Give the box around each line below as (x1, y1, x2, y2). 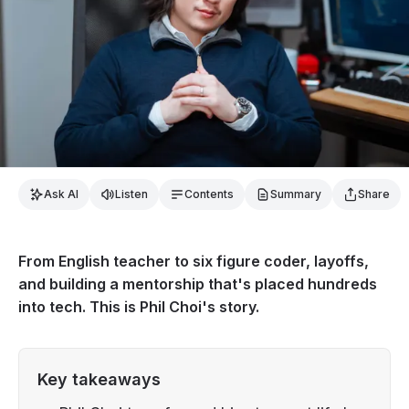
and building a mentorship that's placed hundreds (18, 274, 377, 293)
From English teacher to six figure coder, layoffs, (18, 251, 369, 270)
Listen (115, 186, 148, 201)
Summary (270, 186, 321, 201)
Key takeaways (37, 369, 161, 389)
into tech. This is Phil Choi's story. (18, 297, 259, 316)
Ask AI (44, 186, 79, 201)
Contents (184, 186, 234, 201)
